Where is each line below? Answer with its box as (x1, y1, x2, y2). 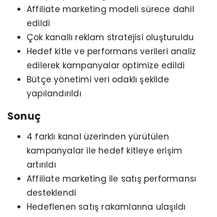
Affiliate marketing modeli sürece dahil (27, 3, 194, 15)
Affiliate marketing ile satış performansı (27, 172, 197, 185)
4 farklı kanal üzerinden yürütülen (27, 130, 169, 142)
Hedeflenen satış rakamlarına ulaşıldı (27, 201, 186, 213)
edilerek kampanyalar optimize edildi (27, 59, 185, 71)
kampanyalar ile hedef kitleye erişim (27, 144, 183, 156)
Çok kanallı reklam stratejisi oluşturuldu (27, 31, 194, 43)
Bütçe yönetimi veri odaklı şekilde (27, 73, 169, 85)
